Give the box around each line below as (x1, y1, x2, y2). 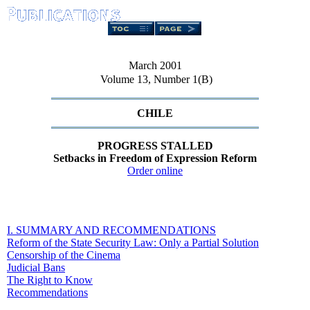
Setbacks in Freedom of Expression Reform (53, 152, 257, 165)
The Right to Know (7, 274, 93, 286)
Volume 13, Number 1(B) (98, 73, 212, 85)
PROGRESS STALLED (97, 140, 213, 152)
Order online (127, 165, 183, 177)
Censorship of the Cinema (7, 249, 120, 262)
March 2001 (128, 60, 182, 71)
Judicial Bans (7, 262, 65, 274)
